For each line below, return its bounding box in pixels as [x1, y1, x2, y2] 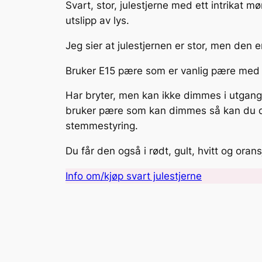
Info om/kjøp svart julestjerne [65, 170, 202, 182]
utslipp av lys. [65, 15, 129, 27]
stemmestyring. [65, 120, 138, 132]
